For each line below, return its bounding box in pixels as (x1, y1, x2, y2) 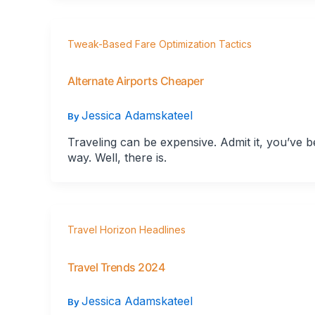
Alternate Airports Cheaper (67, 74, 203, 89)
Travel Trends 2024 (67, 259, 165, 274)
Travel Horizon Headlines (67, 224, 186, 236)
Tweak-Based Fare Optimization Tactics (67, 37, 252, 50)
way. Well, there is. (67, 150, 167, 165)
